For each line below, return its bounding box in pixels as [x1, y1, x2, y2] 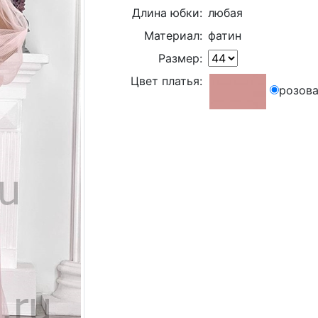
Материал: [144, 28, 203, 43]
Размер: [158, 51, 203, 65]
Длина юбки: [132, 6, 203, 20]
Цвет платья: [131, 74, 203, 88]
